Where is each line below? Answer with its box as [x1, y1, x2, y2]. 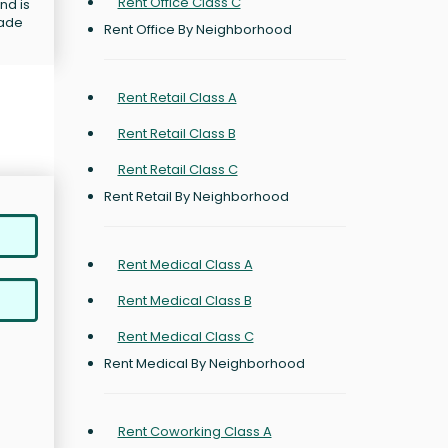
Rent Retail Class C [117, 160, 238, 179]
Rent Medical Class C [117, 327, 254, 346]
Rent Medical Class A [117, 255, 253, 274]
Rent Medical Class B [117, 291, 252, 310]
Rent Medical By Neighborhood [103, 354, 305, 373]
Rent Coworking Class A [117, 422, 272, 441]
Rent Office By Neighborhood [103, 20, 292, 39]
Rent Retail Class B [117, 124, 236, 143]
